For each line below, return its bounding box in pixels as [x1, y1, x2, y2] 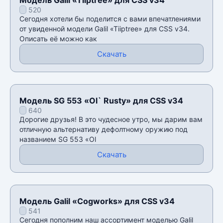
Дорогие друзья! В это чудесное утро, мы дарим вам [19, 114, 203, 123]
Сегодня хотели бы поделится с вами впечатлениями [19, 14, 201, 23]
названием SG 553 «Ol [19, 134, 96, 143]
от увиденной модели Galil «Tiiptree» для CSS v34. [19, 24, 190, 33]
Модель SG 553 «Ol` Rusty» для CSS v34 [19, 95, 183, 106]
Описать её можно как [19, 34, 97, 43]
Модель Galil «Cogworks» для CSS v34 [19, 196, 175, 206]
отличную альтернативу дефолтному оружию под [19, 124, 188, 133]
